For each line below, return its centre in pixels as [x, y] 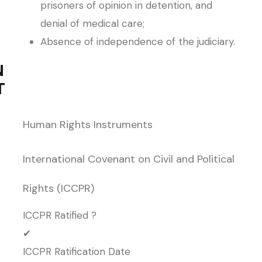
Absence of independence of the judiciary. [138, 42]
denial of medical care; [92, 23]
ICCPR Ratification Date [77, 251]
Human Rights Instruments [88, 125]
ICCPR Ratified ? [60, 215]
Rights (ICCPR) [58, 188]
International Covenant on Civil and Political [129, 159]
